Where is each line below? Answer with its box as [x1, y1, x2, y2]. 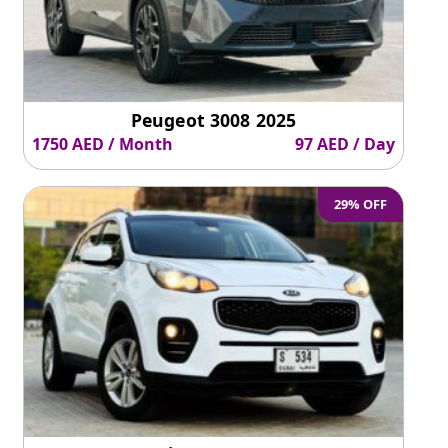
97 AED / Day [295, 133, 396, 155]
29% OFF [334, 194, 388, 213]
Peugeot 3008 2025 [130, 107, 297, 132]
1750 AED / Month [32, 133, 173, 155]
